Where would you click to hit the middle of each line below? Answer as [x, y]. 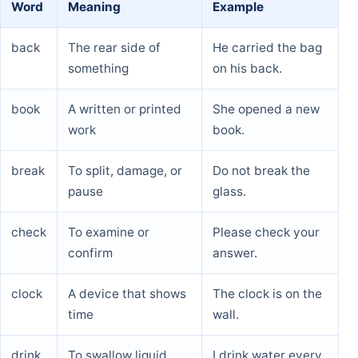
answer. [235, 253]
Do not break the [261, 170]
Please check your [266, 232]
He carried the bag [267, 47]
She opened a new [266, 109]
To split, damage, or [125, 170]
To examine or [109, 232]
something [98, 68]
